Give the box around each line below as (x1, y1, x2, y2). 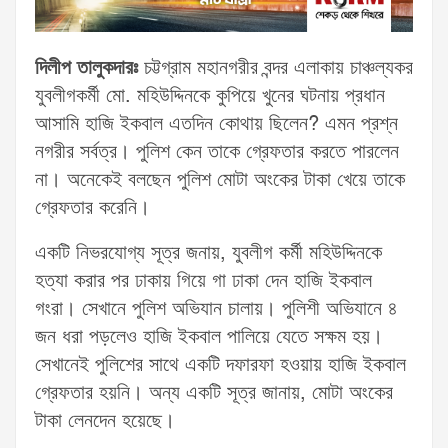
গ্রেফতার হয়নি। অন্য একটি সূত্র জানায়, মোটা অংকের (35, 379, 393, 408)
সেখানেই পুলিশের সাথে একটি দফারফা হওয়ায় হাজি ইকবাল (35, 351, 406, 380)
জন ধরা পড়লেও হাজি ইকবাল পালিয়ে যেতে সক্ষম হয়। (35, 323, 383, 352)
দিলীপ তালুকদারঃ (35, 54, 138, 83)
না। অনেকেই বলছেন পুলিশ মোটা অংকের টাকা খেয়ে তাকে (35, 166, 405, 195)
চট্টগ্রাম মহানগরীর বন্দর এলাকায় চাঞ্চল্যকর (138, 54, 413, 83)
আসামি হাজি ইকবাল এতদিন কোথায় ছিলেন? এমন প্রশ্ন (35, 110, 398, 139)
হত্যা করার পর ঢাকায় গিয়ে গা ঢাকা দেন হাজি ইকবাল (35, 267, 372, 296)
